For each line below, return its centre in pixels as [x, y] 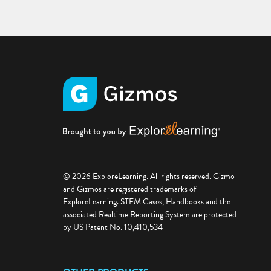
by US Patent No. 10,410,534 [113, 230]
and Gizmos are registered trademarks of [129, 192]
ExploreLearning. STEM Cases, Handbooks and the [147, 204]
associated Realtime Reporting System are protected [150, 217]
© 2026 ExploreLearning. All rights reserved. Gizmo [149, 179]
